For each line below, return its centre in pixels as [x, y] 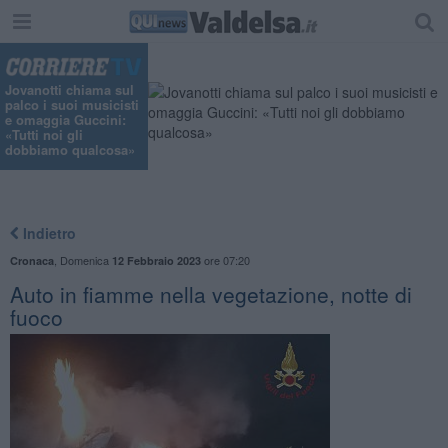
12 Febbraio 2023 [156, 260]
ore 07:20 [225, 259]
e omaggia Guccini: [65, 120]
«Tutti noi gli [44, 135]
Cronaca [31, 260]
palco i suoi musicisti [72, 105]
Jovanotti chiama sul [69, 90]
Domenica [85, 259]
